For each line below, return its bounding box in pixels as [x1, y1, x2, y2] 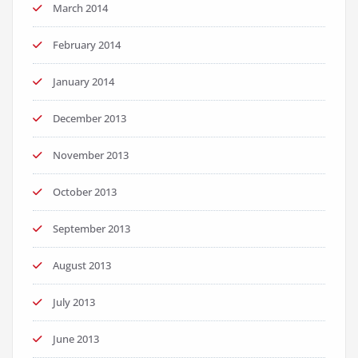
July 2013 [53, 295, 95, 309]
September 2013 [53, 221, 130, 236]
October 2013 [53, 185, 117, 199]
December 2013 [53, 111, 126, 125]
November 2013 [53, 148, 129, 162]
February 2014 [53, 38, 121, 52]
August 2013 [53, 258, 111, 272]
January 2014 [53, 74, 114, 89]
